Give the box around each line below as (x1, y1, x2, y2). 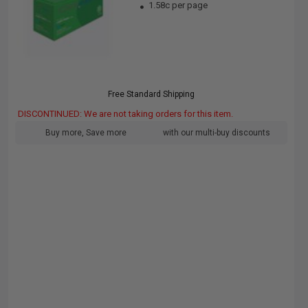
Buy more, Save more (45, 128, 126, 137)
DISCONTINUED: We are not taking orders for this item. (18, 109, 233, 119)
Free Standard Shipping (108, 89, 195, 99)
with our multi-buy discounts (163, 128, 270, 137)
